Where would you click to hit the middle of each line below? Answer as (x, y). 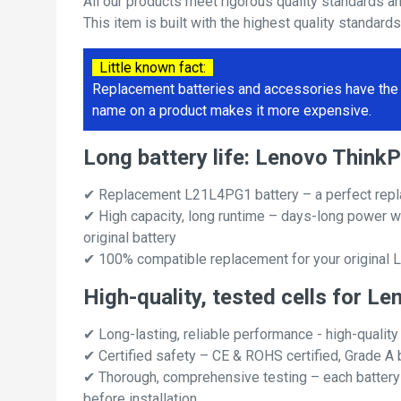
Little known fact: (153, 68)
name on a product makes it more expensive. (232, 111)
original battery (130, 238)
